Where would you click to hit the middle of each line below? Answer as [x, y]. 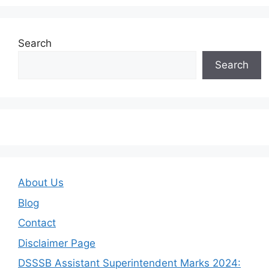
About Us [41, 183]
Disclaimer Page [57, 243]
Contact [37, 223]
